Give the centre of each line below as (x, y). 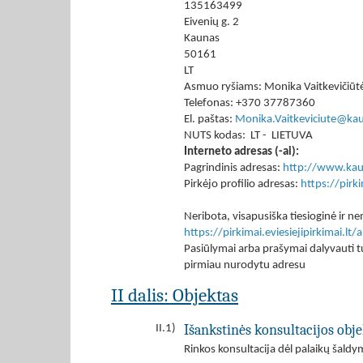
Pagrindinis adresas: (233, 168)
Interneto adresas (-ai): (241, 152)
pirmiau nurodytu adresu (245, 265)
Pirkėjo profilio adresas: (242, 184)
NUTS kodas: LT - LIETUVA (248, 136)
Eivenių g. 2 (211, 22)
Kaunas (202, 38)
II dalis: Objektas (175, 295)
